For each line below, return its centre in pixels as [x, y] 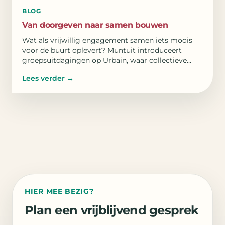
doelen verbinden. [53, 70]
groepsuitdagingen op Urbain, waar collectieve [104, 60]
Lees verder [43, 78]
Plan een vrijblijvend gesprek [112, 210]
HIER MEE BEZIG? [59, 191]
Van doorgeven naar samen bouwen [95, 25]
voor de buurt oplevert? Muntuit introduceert [102, 50]
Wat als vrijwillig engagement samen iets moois [107, 40]
